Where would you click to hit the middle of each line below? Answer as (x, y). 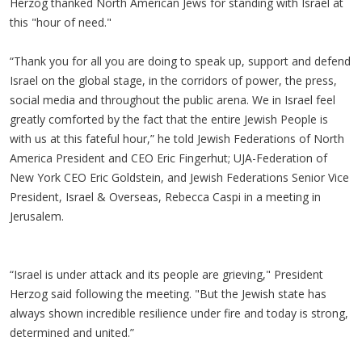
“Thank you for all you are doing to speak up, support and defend (180, 61)
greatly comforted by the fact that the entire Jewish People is (169, 119)
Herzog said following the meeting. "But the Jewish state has (168, 293)
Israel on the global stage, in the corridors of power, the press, (173, 80)
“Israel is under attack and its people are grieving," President (166, 274)
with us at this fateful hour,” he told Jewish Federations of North (177, 138)
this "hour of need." (61, 22)
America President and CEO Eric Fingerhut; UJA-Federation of (168, 158)
